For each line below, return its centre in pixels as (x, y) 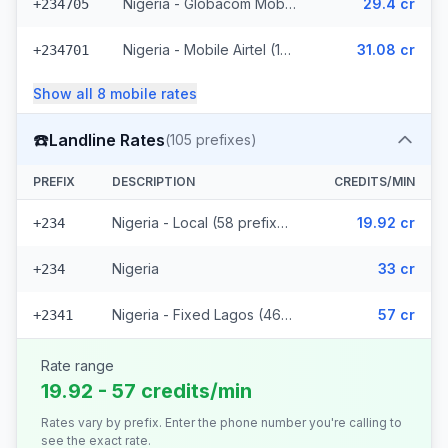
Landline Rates (107, 139)
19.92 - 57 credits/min (146, 391)
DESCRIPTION (153, 181)
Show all (65, 93)
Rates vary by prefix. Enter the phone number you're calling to (221, 422)
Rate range (77, 365)
